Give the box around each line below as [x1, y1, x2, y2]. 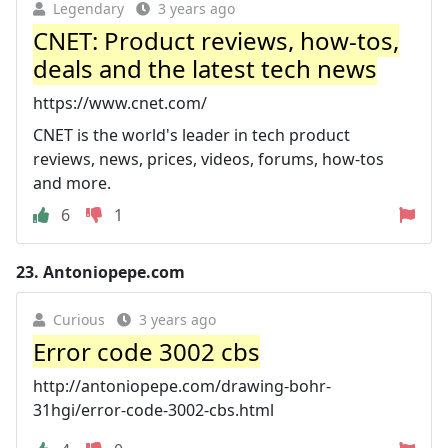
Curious [53, 310, 105, 329]
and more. [33, 172, 111, 194]
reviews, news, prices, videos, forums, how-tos [33, 148, 384, 170]
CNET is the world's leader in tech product [33, 124, 350, 146]
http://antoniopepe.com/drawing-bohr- [33, 375, 331, 397]
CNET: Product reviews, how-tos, [33, 24, 399, 57]
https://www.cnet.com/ [33, 92, 207, 114]
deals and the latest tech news [33, 52, 377, 85]
